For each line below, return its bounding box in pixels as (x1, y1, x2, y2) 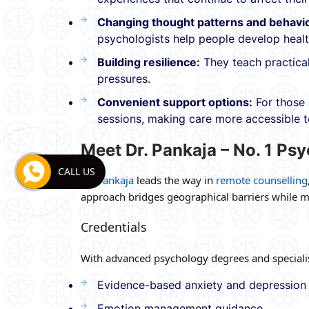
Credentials (81, 218, 147, 235)
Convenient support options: (97, 94, 252, 109)
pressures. (97, 71, 150, 86)
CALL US (58, 165, 95, 178)
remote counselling (216, 172, 308, 187)
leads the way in (134, 172, 216, 187)
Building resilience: (97, 54, 200, 69)
